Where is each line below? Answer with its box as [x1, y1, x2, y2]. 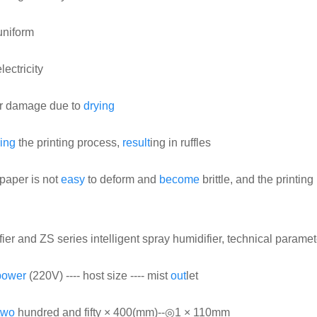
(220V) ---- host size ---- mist [26, 270, 171, 282]
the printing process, [16, 137, 122, 149]
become [159, 173, 200, 185]
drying [83, 100, 115, 112]
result [122, 137, 150, 149]
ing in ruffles [150, 137, 211, 149]
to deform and [85, 173, 159, 185]
